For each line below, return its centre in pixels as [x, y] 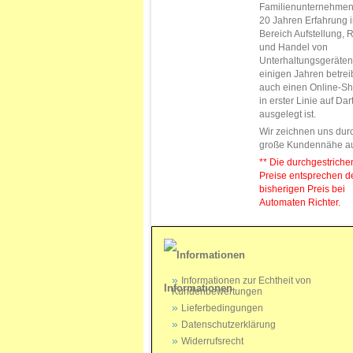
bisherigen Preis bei [302, 190]
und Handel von [294, 48]
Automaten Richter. [300, 203]
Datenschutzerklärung [229, 325]
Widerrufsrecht [212, 342]
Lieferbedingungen [222, 308]
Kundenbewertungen [217, 292]
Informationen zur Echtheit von [246, 281]
